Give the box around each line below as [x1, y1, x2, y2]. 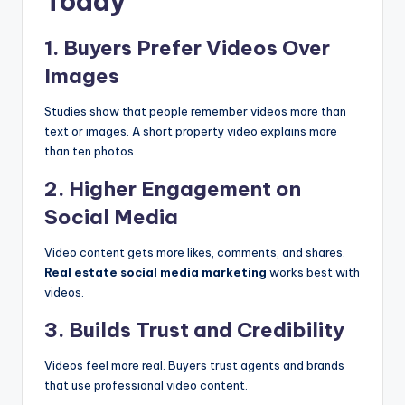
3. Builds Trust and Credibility [44, 317, 344, 344]
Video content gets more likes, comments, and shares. [44, 245, 345, 260]
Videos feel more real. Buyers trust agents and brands [44, 358, 344, 373]
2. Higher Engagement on [44, 176, 301, 202]
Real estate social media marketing [44, 265, 267, 280]
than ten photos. [44, 144, 137, 159]
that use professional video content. [44, 378, 248, 393]
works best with [267, 265, 360, 280]
